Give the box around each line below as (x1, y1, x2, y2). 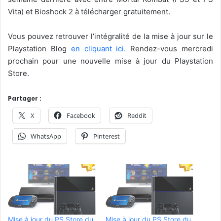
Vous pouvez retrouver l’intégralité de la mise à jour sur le (8, 31, 213, 41)
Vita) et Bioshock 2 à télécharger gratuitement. (8, 6, 170, 16)
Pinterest (93, 131, 120, 141)
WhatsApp (31, 131, 61, 141)
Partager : (8, 94, 41, 103)
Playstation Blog (8, 43, 71, 53)
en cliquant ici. (71, 43, 126, 53)
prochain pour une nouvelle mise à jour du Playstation (8, 56, 213, 66)
